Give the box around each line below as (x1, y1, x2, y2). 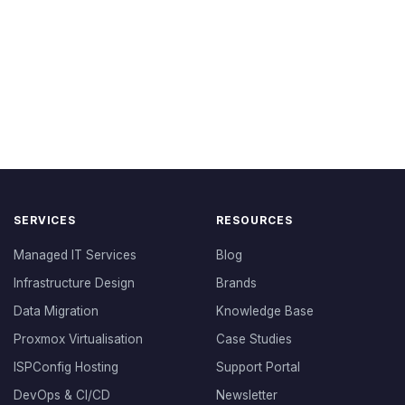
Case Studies (216, 332, 292, 346)
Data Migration (14, 304, 99, 318)
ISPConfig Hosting (14, 360, 118, 374)
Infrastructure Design (14, 276, 135, 290)
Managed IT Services (14, 248, 137, 262)
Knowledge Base (216, 304, 314, 318)
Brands (216, 276, 257, 290)
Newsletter (216, 388, 278, 402)
